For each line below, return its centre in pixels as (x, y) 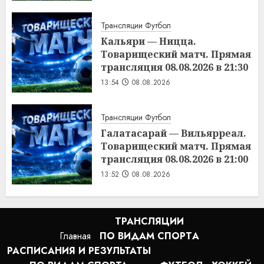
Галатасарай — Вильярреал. (174, 133)
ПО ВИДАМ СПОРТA (149, 236)
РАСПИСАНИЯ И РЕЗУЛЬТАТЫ (79, 251)
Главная (75, 236)
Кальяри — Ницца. (148, 41)
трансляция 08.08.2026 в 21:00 (174, 159)
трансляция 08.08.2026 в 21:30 (174, 67)
